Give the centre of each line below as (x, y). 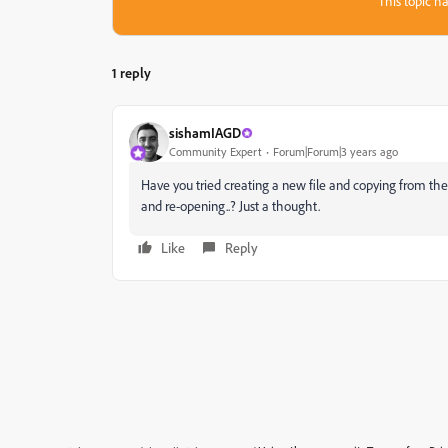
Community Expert (215, 152)
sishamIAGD (205, 133)
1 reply (131, 72)
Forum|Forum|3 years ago (335, 152)
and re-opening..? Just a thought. (230, 205)
